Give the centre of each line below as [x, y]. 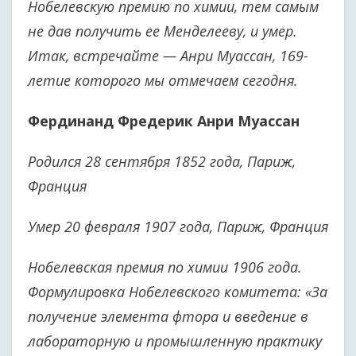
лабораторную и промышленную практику [175, 341]
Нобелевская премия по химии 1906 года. [165, 267]
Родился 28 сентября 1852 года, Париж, [162, 161]
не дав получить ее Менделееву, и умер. [163, 31]
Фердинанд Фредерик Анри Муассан [164, 121]
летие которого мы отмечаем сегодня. [163, 80]
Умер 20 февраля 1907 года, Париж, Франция [178, 226]
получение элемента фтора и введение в [168, 316]
